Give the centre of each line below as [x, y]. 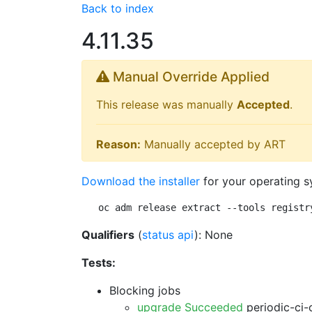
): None [213, 235]
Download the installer [141, 181]
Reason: [118, 144]
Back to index [118, 8]
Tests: [99, 263]
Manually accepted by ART [213, 144]
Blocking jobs [145, 290]
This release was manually [166, 104]
